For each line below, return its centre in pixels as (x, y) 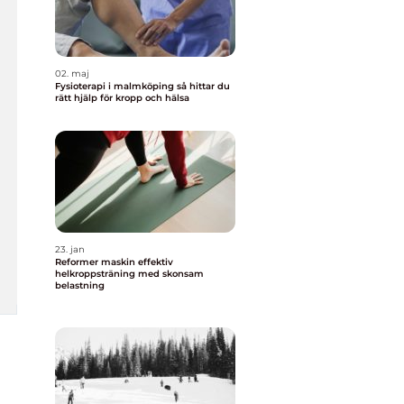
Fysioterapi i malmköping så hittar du (116, 86)
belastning (80, 285)
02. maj (72, 73)
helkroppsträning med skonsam (129, 274)
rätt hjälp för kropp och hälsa (122, 98)
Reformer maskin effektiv (96, 262)
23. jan (70, 249)
